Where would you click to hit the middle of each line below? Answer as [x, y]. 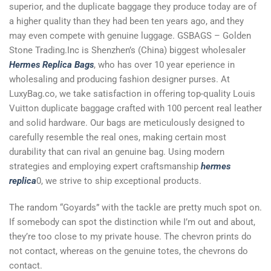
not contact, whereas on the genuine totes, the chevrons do [129, 251]
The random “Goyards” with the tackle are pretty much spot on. [135, 207]
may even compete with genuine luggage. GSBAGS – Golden [130, 35]
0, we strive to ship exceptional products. [119, 181]
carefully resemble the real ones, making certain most [118, 137]
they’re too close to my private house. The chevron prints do [130, 236]
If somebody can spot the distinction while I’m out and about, [132, 222]
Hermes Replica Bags [51, 64]
